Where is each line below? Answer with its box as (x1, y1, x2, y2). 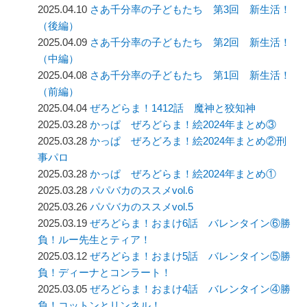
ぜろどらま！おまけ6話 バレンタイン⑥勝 (90, 217, 291, 230)
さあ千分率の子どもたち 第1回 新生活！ (90, 69, 291, 82)
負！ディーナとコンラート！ (38, 267, 172, 279)
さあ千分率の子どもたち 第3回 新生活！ (90, 3, 291, 16)
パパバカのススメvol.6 (90, 184, 194, 197)
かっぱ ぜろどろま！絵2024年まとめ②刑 (90, 135, 287, 147)
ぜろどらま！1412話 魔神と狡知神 (90, 102, 256, 114)
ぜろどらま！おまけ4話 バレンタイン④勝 (90, 283, 291, 295)
